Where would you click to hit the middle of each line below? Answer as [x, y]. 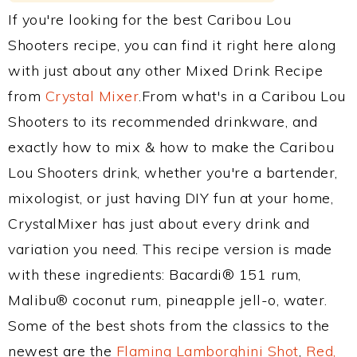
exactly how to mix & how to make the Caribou [171, 147]
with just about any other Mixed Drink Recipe [165, 71]
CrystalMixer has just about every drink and [159, 224]
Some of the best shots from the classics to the [169, 326]
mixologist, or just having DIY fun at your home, [171, 198]
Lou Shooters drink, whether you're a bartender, [173, 173]
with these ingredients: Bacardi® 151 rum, [155, 275]
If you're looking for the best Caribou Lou [149, 20]
